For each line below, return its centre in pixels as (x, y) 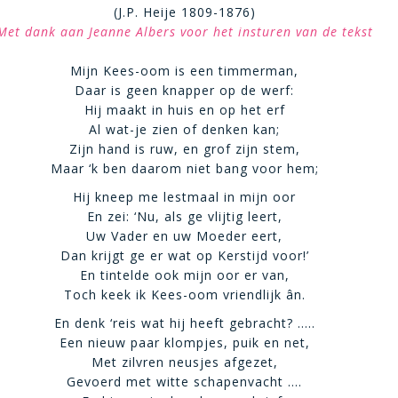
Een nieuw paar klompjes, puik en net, (184, 342)
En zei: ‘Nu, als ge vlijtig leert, (184, 216)
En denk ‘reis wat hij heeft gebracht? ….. (184, 323)
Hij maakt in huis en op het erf (184, 110)
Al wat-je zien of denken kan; (185, 129)
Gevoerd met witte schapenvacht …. (185, 382)
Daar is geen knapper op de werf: (185, 90)
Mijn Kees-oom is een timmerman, (185, 71)
